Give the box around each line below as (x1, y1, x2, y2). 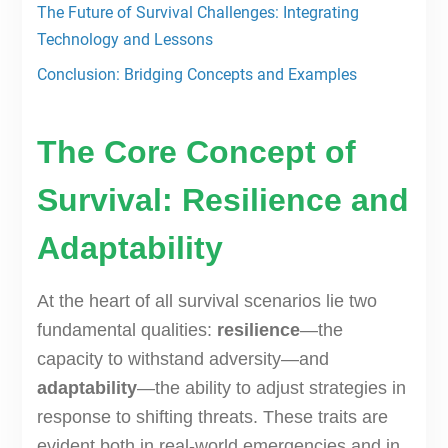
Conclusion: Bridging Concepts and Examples (36, 65, 357, 85)
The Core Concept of (36, 134, 356, 171)
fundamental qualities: (36, 320, 217, 341)
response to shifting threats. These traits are (36, 407, 388, 428)
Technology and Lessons (36, 30, 213, 50)
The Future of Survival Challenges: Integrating (36, 3, 359, 23)
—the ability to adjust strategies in (136, 378, 406, 399)
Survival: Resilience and (36, 182, 409, 219)
